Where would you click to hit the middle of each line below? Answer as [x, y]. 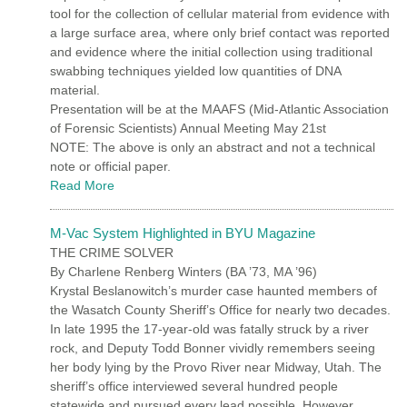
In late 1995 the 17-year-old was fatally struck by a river [209, 328]
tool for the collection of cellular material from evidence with [220, 13]
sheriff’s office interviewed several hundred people [194, 386]
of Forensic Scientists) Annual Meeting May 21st [188, 128]
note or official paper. [110, 166]
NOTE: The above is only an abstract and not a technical [213, 147]
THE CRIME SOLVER [112, 252]
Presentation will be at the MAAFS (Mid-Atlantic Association [219, 109]
